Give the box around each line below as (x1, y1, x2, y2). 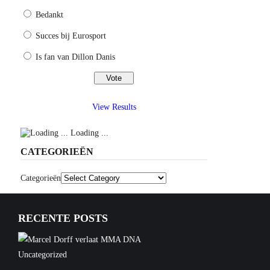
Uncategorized (18, 250, 67, 260)
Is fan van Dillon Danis (36, 52, 116, 62)
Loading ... (68, 128, 109, 138)
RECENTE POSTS (18, 212, 108, 225)
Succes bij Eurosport (36, 31, 107, 41)
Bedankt (36, 10, 64, 20)
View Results (92, 102, 136, 111)
